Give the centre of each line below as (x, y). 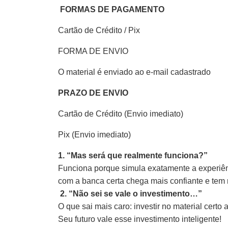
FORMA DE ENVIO (93, 51)
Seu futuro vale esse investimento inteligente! (140, 219)
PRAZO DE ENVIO (93, 93)
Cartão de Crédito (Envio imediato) (121, 113)
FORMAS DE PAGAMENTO (111, 9)
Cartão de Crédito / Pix (99, 30)
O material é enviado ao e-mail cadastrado (134, 72)
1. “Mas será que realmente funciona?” (133, 155)
